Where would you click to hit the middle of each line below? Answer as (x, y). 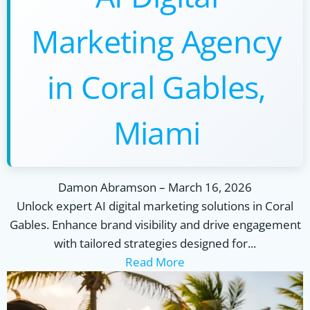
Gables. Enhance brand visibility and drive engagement (155, 225)
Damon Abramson (107, 187)
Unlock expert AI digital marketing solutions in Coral (155, 206)
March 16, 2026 (210, 187)
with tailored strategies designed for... (155, 243)
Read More (155, 262)
